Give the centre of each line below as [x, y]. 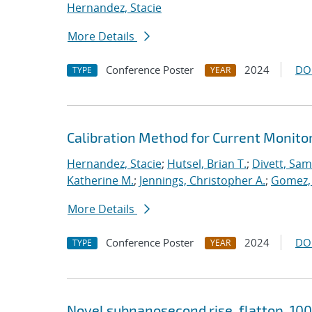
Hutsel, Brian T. [207, 164]
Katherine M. [100, 180]
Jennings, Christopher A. [202, 180]
